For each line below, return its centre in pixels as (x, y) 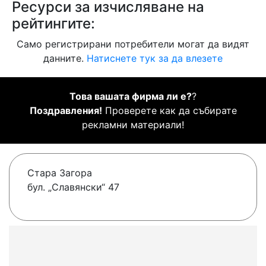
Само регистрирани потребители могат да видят (133, 44)
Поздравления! (66, 111)
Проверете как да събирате (169, 111)
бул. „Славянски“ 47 (73, 187)
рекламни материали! (133, 125)
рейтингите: (53, 24)
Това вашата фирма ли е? (131, 96)
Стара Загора (60, 173)
